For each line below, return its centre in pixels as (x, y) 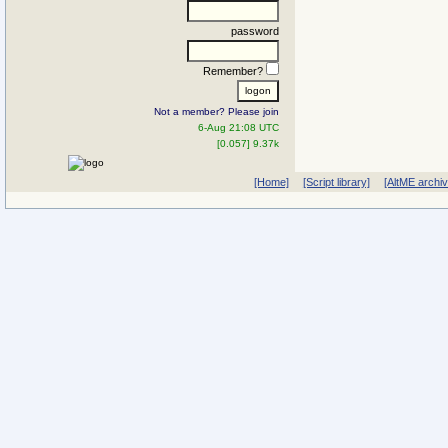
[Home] (271, 182)
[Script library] (336, 182)
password (255, 30)
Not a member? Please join (216, 111)
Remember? (234, 70)
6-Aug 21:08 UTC (238, 127)
